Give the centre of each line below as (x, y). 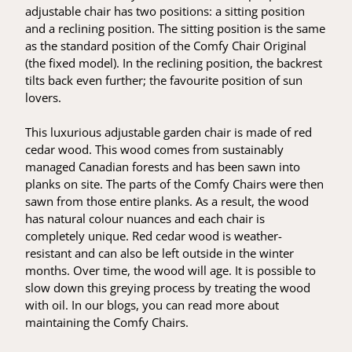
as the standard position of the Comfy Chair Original (166, 46)
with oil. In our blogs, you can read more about (152, 305)
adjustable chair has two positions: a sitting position (165, 11)
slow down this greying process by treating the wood (168, 288)
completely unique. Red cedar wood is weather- (154, 236)
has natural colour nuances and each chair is (145, 219)
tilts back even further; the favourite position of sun (164, 81)
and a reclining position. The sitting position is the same (176, 29)
